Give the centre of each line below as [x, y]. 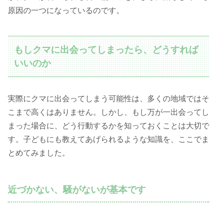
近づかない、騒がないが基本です [77, 190]
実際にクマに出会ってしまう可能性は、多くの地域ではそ [108, 99]
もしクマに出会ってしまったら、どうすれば [106, 49]
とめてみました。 [39, 153]
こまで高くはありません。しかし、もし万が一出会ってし [108, 112]
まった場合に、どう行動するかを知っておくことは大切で [108, 126]
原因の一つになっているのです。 [66, 10]
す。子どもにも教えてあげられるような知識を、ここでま [108, 139]
